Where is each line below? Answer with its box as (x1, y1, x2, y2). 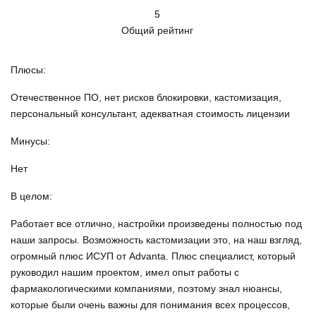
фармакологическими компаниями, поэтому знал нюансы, (11, 283, 282, 295)
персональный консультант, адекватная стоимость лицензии (11, 108, 290, 120)
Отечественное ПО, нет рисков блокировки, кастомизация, (11, 92, 281, 104)
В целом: (11, 190, 52, 202)
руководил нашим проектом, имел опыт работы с (11, 267, 239, 279)
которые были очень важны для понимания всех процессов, (11, 299, 290, 311)
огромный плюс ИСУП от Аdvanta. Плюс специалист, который (11, 250, 296, 262)
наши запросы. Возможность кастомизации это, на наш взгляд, (11, 234, 302, 246)
